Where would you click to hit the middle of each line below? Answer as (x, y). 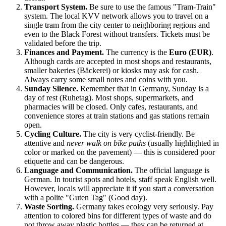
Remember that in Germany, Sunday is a (144, 89)
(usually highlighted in (182, 143)
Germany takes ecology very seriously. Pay (144, 207)
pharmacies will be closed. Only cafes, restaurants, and (111, 107)
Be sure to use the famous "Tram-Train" (152, 7)
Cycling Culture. (53, 134)
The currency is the (136, 52)
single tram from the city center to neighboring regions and (117, 25)
